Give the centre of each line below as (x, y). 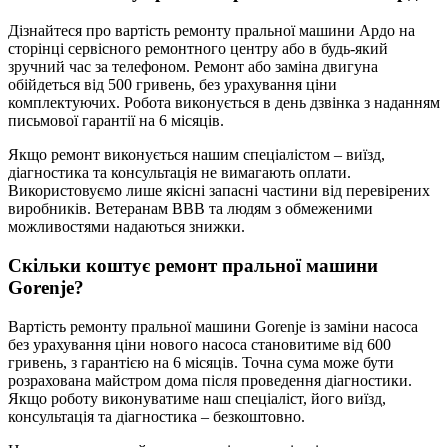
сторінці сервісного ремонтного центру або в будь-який (198, 49)
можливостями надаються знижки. (126, 227)
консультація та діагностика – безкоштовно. (156, 416)
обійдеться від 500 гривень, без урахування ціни (172, 85)
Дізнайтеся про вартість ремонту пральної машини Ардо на (211, 31)
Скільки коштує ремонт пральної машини (193, 265)
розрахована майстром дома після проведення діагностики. (210, 380)
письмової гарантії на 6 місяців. (116, 121)
